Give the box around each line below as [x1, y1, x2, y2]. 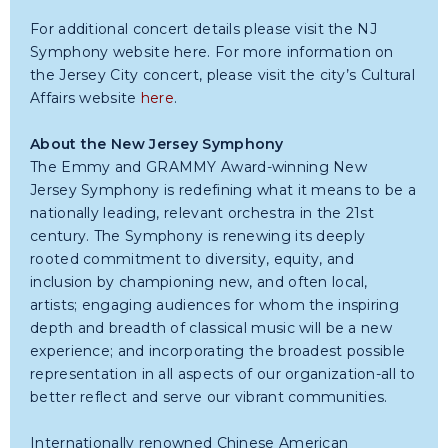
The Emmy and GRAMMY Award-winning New [30, 158, 368, 176]
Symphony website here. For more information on [30, 43, 394, 61]
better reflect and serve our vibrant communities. [30, 388, 388, 406]
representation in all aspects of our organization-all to [30, 365, 416, 383]
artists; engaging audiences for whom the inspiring [30, 296, 399, 314]
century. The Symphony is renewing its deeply [30, 227, 366, 245]
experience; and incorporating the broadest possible [30, 342, 406, 360]
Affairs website [30, 89, 141, 107]
